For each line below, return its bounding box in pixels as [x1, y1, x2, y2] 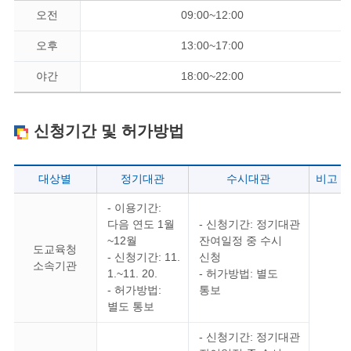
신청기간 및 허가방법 [33, 122, 184, 140]
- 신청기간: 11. [107, 251, 180, 264]
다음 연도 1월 [107, 218, 175, 231]
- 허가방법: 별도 [198, 267, 278, 280]
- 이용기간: [107, 201, 161, 215]
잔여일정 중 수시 [198, 234, 282, 248]
